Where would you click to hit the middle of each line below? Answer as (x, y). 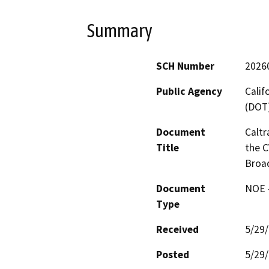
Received (177, 229)
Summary (120, 31)
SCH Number (185, 66)
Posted (173, 254)
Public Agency (189, 91)
